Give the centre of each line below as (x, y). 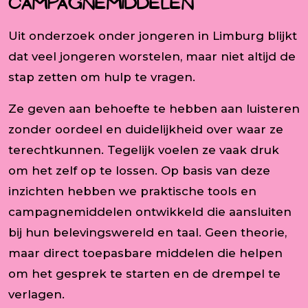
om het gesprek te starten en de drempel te (144, 273)
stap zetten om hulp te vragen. (102, 77)
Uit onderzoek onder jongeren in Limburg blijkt (153, 35)
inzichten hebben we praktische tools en (132, 191)
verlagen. (36, 294)
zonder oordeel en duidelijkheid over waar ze (146, 129)
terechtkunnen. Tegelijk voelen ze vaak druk (144, 150)
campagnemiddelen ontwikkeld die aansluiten (150, 211)
